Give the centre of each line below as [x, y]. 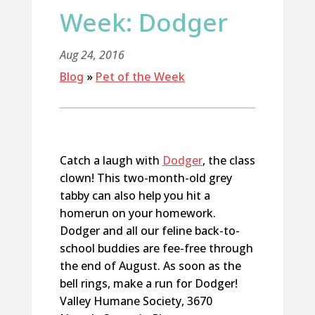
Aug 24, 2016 [92, 55]
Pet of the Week [140, 77]
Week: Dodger [143, 22]
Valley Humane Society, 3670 [136, 301]
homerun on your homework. [137, 213]
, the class [229, 160]
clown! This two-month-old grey [146, 178]
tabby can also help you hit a [135, 195]
